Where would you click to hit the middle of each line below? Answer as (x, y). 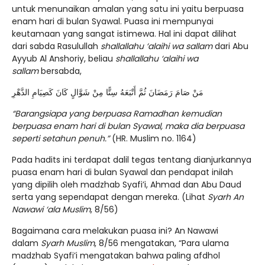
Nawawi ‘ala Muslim (51, 210)
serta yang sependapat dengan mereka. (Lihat (110, 197)
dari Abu (230, 46)
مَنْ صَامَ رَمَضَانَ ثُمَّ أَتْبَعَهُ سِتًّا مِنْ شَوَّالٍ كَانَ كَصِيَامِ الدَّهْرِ (108, 93)
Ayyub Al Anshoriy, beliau (64, 59)
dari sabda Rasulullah (56, 46)
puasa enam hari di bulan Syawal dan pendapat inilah (122, 172)
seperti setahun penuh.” (61, 139)
